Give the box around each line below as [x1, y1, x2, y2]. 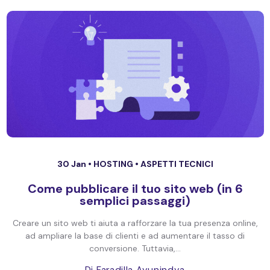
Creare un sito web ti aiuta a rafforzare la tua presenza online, [12, 218, 258, 228]
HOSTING [93, 159, 135, 169]
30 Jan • [57, 159, 93, 169]
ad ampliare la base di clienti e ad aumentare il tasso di [25, 230, 245, 241]
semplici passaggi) [80, 193, 190, 209]
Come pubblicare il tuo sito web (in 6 [27, 181, 243, 196]
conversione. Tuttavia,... [89, 243, 181, 254]
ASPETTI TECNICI [140, 159, 213, 169]
